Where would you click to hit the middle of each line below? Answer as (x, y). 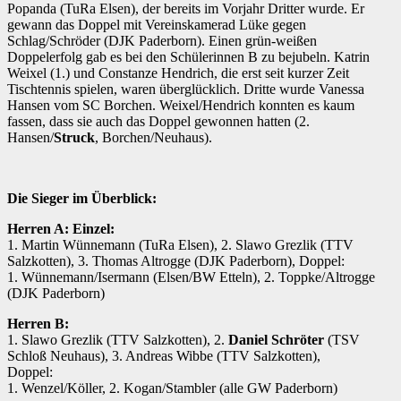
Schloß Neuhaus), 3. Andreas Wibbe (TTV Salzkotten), (164, 356)
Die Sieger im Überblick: (82, 199)
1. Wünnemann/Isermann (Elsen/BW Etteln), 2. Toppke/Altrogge (191, 277)
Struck (74, 138)
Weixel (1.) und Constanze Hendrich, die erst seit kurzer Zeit (178, 73)
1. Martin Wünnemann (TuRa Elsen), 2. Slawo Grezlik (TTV (180, 245)
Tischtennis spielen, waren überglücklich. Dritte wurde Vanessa (186, 90)
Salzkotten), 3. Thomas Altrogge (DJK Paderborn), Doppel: (176, 261)
